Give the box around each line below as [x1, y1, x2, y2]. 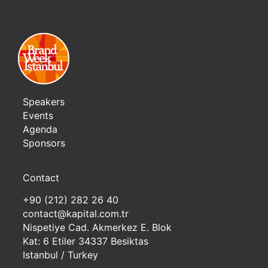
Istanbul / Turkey [23, 249, 98, 261]
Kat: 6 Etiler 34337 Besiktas [23, 235, 148, 247]
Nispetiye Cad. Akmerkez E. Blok [23, 221, 172, 233]
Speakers [23, 96, 65, 108]
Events [23, 109, 53, 121]
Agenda [23, 123, 57, 135]
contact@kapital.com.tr [23, 208, 129, 220]
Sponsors [23, 137, 65, 149]
